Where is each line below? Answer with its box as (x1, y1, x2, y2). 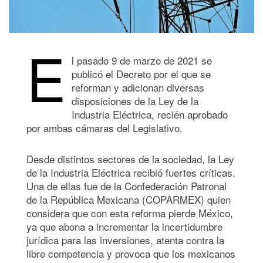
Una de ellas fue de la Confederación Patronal (26, 178, 227, 193)
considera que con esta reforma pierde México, (26, 205, 233, 220)
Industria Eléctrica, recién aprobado (72, 106, 228, 122)
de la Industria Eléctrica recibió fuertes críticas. (26, 164, 235, 180)
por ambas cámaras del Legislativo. (26, 120, 183, 135)
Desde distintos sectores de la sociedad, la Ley (26, 151, 234, 166)
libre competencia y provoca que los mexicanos (26, 245, 235, 261)
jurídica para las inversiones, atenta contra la (26, 232, 224, 247)
